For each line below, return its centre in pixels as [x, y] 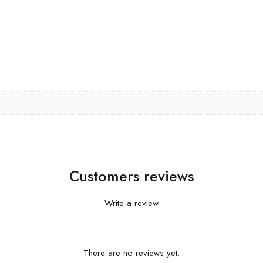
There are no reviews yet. [131, 253]
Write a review [131, 203]
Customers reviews [131, 176]
